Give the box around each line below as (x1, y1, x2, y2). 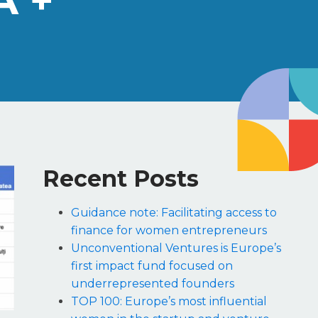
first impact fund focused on (71, 259, 233, 273)
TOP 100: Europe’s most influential (71, 295, 267, 309)
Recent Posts (43, 165, 199, 193)
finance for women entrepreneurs (71, 224, 267, 238)
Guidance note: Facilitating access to (71, 206, 277, 220)
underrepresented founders (71, 277, 234, 291)
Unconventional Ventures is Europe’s (71, 241, 281, 256)
